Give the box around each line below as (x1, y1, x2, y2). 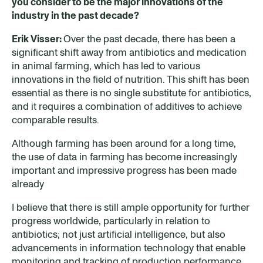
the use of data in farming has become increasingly (12, 150, 237, 163)
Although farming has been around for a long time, (12, 136, 236, 150)
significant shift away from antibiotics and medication (12, 45, 247, 59)
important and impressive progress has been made (12, 163, 237, 177)
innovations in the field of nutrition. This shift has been (12, 72, 249, 86)
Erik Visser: (12, 32, 63, 45)
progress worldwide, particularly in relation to (12, 214, 210, 227)
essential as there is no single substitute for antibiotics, (12, 86, 251, 99)
